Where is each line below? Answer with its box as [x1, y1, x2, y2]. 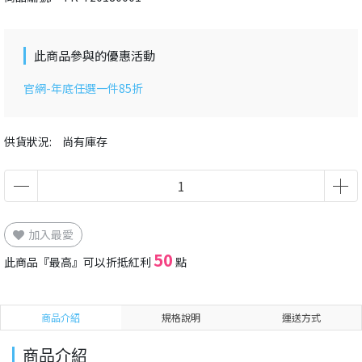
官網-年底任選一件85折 [23, 80, 143, 97]
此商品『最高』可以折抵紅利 [4, 254, 154, 271]
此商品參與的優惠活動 [34, 47, 155, 65]
